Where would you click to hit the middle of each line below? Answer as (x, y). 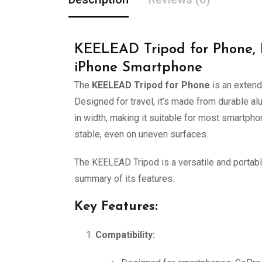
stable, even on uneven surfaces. (141, 134)
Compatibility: (125, 235)
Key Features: (116, 207)
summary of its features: (124, 179)
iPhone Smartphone (138, 68)
